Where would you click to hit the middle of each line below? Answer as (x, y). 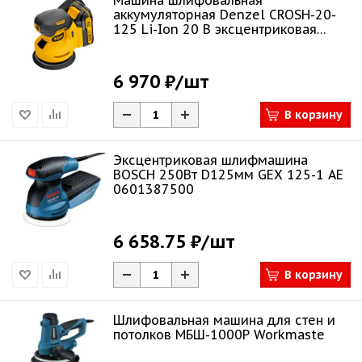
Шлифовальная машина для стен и (224, 320)
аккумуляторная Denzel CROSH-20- (225, 15)
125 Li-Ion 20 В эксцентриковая (215, 29)
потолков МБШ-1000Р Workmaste (219, 335)
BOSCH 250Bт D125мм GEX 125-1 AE (228, 175)
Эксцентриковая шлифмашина (210, 160)
